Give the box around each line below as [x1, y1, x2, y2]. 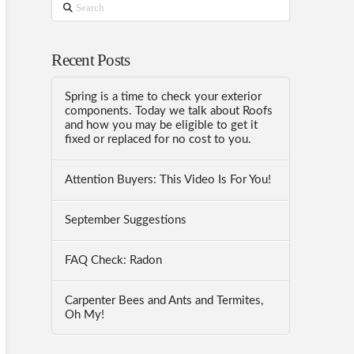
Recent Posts [51, 50, 130, 70]
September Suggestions [65, 213, 187, 226]
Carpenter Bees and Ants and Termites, [65, 294, 264, 307]
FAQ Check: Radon [65, 254, 163, 266]
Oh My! [65, 308, 105, 321]
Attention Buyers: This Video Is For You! [65, 173, 272, 186]
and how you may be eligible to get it [65, 119, 258, 132]
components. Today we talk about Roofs [65, 105, 273, 118]
